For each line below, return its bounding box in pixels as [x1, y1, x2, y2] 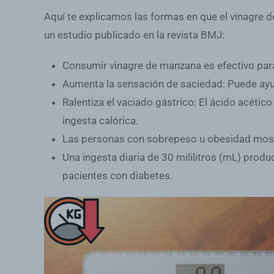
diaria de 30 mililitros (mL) [119, 150, 241, 163]
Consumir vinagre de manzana [62, 59, 201, 72]
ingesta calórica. [62, 114, 138, 127]
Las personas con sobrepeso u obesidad [62, 132, 253, 145]
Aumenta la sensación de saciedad [62, 77, 223, 90]
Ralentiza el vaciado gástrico [62, 95, 194, 108]
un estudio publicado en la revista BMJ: [44, 28, 224, 41]
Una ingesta [62, 150, 119, 163]
